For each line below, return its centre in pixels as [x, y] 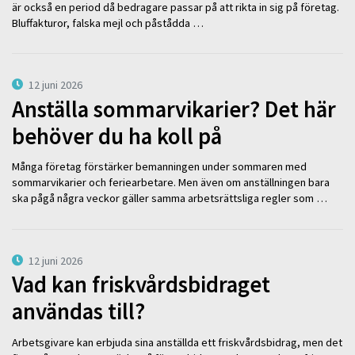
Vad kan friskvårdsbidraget [141, 285]
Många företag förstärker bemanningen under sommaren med [159, 167]
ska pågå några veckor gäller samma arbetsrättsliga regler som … [170, 198]
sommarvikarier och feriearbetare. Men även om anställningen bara [171, 183]
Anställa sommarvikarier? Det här [174, 109]
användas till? [78, 312]
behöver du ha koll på [117, 136]
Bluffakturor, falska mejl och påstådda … [108, 23]
